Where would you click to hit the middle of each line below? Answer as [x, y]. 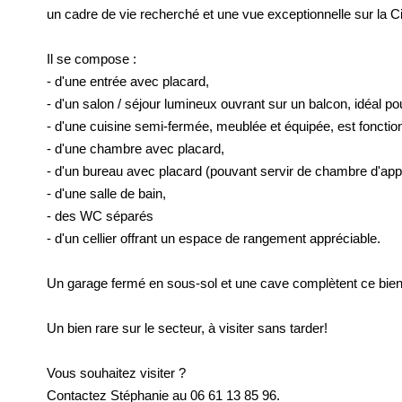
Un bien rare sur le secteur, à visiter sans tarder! [187, 328]
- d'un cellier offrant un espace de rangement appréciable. [214, 238]
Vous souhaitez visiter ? [116, 373]
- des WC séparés [100, 216]
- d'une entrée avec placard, [128, 81]
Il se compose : [92, 59]
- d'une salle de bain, [106, 193]
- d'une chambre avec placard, [135, 149]
